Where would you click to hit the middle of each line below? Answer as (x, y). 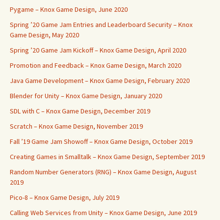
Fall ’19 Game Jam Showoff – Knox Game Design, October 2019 (101, 141)
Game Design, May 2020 (44, 35)
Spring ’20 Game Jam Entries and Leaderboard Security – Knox (101, 25)
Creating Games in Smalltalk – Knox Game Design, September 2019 (107, 157)
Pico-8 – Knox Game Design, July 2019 (65, 197)
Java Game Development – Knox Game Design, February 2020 (100, 81)
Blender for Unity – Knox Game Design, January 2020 (86, 96)
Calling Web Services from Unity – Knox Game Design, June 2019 (103, 213)
